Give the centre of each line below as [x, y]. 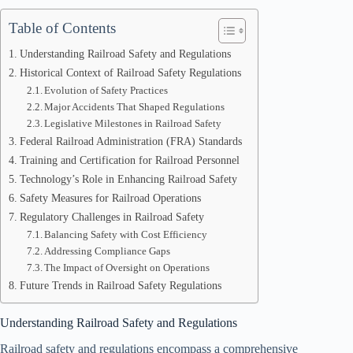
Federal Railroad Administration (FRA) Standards [130, 141]
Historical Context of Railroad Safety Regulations [130, 72]
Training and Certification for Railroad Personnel [129, 160]
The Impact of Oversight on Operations [127, 268]
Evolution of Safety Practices [106, 90]
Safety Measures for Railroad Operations [110, 198]
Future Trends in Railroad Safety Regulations [120, 285]
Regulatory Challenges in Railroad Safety [111, 217]
